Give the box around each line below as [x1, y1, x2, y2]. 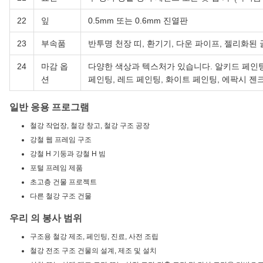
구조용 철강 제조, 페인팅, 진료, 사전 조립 [30, 232, 159, 241]
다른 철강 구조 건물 [30, 192, 92, 201]
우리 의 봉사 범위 [9, 213, 82, 224]
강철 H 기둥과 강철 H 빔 [30, 150, 106, 159]
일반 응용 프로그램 [9, 102, 89, 113]
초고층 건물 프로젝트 [30, 178, 97, 187]
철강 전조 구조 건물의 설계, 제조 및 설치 [30, 247, 157, 255]
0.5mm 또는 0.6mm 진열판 [88, 16, 188, 26]
